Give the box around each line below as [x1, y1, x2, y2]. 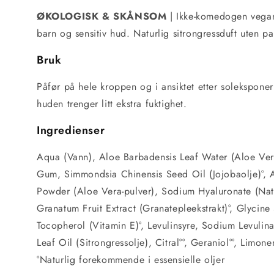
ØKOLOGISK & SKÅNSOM [37, 9, 167, 23]
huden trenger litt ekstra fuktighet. [37, 97, 187, 111]
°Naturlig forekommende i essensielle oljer [37, 253, 225, 267]
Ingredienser [37, 122, 108, 138]
